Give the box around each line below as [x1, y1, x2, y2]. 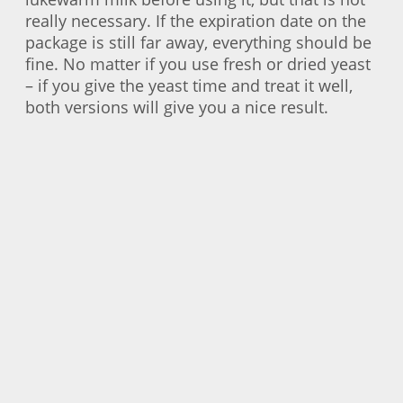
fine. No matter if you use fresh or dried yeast [25, 52, 371, 75]
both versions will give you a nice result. [25, 95, 328, 118]
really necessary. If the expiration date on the [25, 9, 366, 31]
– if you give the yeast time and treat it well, [25, 74, 353, 96]
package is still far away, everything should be [25, 31, 372, 53]
